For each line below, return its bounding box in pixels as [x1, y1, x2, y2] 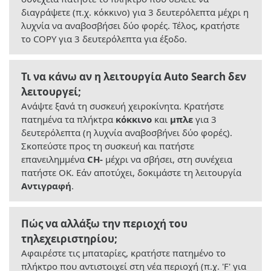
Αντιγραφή [21, 180, 71, 192]
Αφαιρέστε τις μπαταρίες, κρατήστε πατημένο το [21, 247, 226, 260]
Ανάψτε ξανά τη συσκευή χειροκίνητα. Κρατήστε [21, 100, 224, 113]
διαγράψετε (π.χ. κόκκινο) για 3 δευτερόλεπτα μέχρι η [21, 6, 249, 19]
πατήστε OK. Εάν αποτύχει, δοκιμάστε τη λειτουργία [21, 166, 241, 179]
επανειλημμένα [21, 153, 87, 166]
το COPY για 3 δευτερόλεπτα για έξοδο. [21, 33, 187, 45]
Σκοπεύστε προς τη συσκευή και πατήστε [21, 140, 194, 152]
